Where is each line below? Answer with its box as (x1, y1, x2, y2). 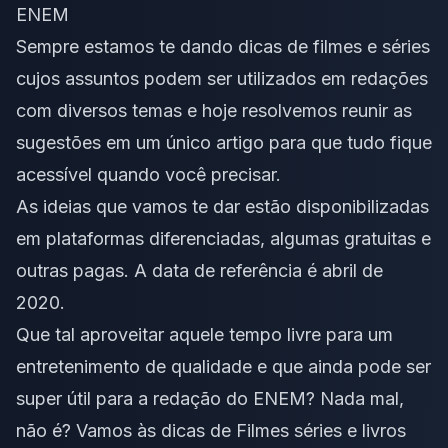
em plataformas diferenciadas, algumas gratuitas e (16, 228, 431, 249)
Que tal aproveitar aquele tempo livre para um (16, 324, 393, 345)
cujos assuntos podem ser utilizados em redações (16, 68, 428, 89)
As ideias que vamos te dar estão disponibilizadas (16, 196, 429, 217)
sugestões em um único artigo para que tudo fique (16, 132, 432, 153)
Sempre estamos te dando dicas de (16, 36, 313, 57)
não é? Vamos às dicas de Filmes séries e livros (16, 420, 406, 441)
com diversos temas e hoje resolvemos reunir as (16, 100, 412, 121)
